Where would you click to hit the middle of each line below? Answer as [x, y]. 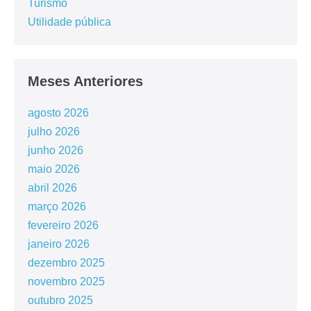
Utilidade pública [69, 22]
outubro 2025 [60, 300]
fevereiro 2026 [63, 225]
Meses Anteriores [85, 81]
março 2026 [57, 206]
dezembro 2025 [66, 262]
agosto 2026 [58, 112]
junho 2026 [56, 150]
